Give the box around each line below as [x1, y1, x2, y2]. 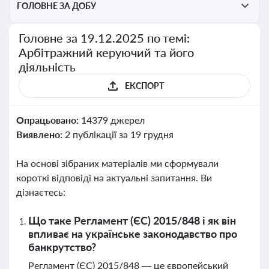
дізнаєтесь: [16, 186, 65, 198]
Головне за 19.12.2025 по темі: [19, 31, 190, 45]
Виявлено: [16, 128, 65, 140]
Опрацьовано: [16, 114, 81, 125]
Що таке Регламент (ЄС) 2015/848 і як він [28, 214, 236, 227]
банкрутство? [28, 240, 96, 253]
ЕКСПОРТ [124, 80, 164, 91]
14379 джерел [80, 114, 145, 125]
